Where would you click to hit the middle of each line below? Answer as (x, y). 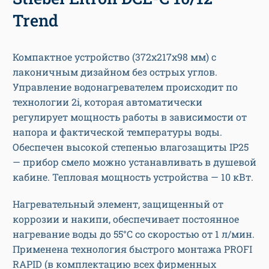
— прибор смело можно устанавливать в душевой (134, 162)
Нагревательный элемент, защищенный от (118, 204)
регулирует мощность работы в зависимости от (130, 117)
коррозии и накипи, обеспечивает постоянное (126, 219)
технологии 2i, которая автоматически (107, 102)
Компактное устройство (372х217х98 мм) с (114, 57)
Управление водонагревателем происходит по (125, 87)
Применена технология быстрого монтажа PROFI (132, 249)
